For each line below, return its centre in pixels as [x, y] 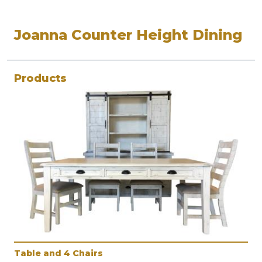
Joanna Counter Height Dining [128, 35]
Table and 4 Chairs [58, 254]
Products [40, 79]
